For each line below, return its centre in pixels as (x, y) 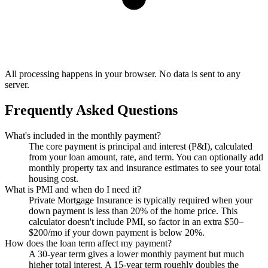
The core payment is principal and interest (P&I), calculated (141, 146)
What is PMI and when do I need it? (73, 189)
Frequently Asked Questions (91, 110)
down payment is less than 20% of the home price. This (133, 211)
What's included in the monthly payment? (83, 135)
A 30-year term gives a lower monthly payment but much (136, 254)
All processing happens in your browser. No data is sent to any (123, 74)
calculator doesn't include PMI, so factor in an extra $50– (136, 221)
